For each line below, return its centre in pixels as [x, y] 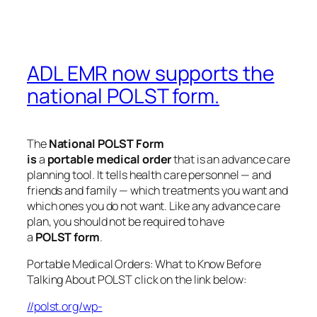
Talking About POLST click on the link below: [137, 279]
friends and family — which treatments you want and [157, 190]
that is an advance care [231, 159]
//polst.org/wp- [65, 306]
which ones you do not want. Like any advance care [154, 206]
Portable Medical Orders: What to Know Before [144, 264]
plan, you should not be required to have [126, 221]
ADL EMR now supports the [151, 73]
